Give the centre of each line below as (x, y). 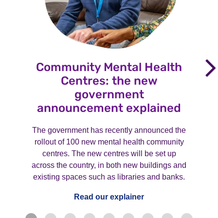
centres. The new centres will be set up (109, 154)
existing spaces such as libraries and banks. (109, 177)
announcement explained (109, 108)
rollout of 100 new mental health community (109, 142)
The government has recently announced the (109, 130)
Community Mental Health (109, 67)
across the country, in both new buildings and (109, 165)
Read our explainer (109, 197)
